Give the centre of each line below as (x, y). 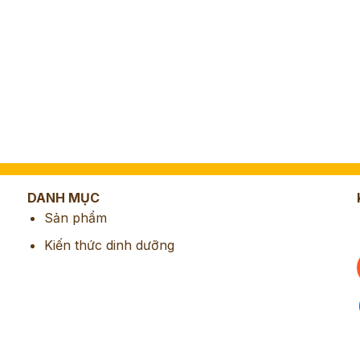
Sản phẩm (75, 217)
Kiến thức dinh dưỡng (109, 245)
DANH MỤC (63, 197)
